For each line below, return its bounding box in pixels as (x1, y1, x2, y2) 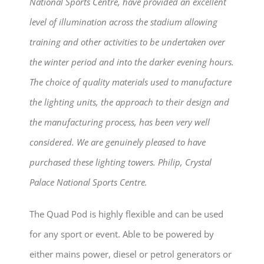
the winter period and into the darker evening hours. (29, 56, 234, 68)
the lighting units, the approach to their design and (29, 96, 229, 108)
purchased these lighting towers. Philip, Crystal (29, 156, 212, 169)
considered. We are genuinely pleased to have (29, 136, 206, 148)
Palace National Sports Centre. (29, 176, 150, 189)
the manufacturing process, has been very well (29, 116, 210, 128)
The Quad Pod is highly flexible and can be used (29, 208, 223, 220)
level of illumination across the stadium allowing (29, 16, 217, 28)
